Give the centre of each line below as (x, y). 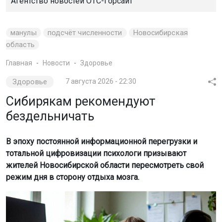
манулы (24, 33)
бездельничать (50, 116)
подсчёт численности (85, 33)
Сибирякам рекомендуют (81, 102)
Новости (56, 63)
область (20, 45)
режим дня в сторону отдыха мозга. (73, 177)
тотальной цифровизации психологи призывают (96, 154)
